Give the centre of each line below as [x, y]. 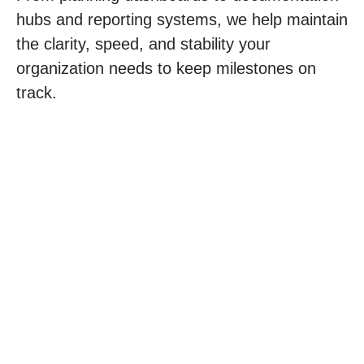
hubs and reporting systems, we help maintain [182, 19]
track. [37, 92]
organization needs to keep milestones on [166, 68]
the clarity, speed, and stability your [143, 43]
